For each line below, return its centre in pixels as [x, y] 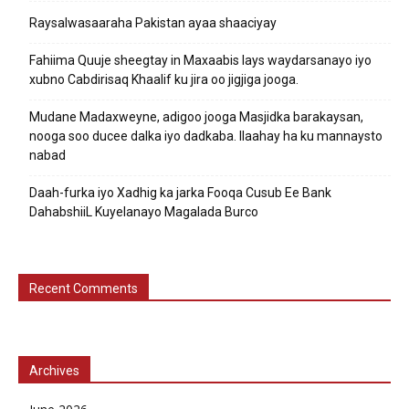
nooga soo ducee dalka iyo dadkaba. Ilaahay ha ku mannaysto [206, 136]
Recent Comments [84, 289]
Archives [54, 371]
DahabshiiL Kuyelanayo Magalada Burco [144, 212]
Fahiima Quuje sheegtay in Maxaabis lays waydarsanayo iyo [200, 61]
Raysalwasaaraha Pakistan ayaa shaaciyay [153, 23]
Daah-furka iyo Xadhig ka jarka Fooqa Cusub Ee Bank [180, 193]
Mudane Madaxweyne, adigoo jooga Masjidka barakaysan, [196, 117]
